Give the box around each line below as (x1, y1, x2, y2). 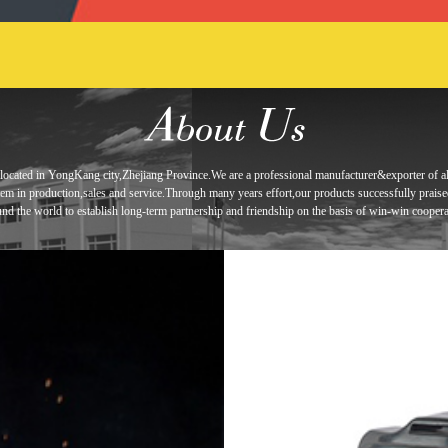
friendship (246, 204, 297, 218)
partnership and (170, 204, 246, 218)
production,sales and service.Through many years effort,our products (28, 186, 358, 200)
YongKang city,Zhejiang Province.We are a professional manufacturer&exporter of (48, 168, 441, 182)
